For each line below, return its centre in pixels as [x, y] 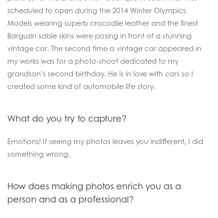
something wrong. [39, 154]
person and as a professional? [71, 199]
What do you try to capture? [67, 118]
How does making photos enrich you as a [94, 186]
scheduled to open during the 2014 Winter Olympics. [98, 10]
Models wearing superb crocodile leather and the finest [103, 23]
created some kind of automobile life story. [81, 86]
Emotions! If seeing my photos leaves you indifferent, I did [105, 141]
